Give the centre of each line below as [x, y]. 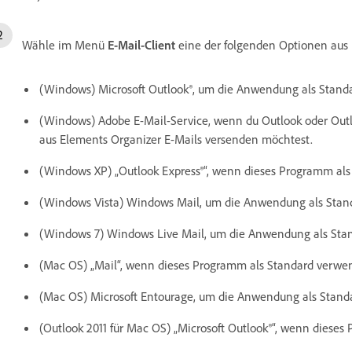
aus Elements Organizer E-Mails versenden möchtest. [176, 139]
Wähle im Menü [65, 45]
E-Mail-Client [141, 45]
